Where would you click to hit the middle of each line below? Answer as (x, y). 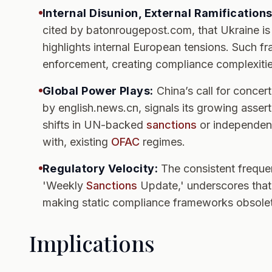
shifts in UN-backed (94, 125)
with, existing (77, 142)
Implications (92, 243)
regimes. (162, 142)
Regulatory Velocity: (100, 168)
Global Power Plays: (98, 91)
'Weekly (64, 185)
